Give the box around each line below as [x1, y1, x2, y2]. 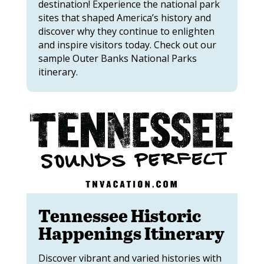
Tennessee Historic [38, 202, 201, 227]
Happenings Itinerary [38, 220, 225, 245]
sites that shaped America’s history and [38, 11, 211, 25]
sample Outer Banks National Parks [38, 52, 197, 65]
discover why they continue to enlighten [38, 25, 214, 38]
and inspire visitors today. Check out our [38, 38, 216, 52]
